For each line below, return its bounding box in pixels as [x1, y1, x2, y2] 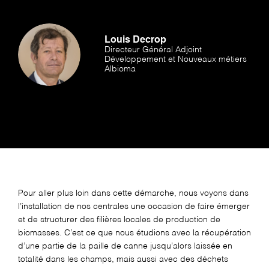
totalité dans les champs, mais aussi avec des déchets [18, 255, 228, 264]
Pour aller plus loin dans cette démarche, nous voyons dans [18, 189, 249, 198]
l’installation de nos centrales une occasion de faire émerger [18, 202, 250, 211]
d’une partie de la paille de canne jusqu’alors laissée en [18, 241, 232, 250]
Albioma [104, 64, 136, 73]
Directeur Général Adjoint [104, 45, 202, 54]
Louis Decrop [104, 35, 166, 45]
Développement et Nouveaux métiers [104, 55, 247, 64]
